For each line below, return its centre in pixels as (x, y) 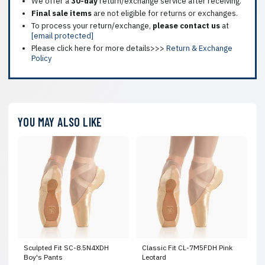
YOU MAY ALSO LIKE (60, 122)
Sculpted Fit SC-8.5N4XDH (66, 247)
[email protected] (62, 35)
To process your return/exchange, (92, 25)
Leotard (154, 257)
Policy (41, 58)
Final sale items (62, 13)
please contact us (186, 25)
